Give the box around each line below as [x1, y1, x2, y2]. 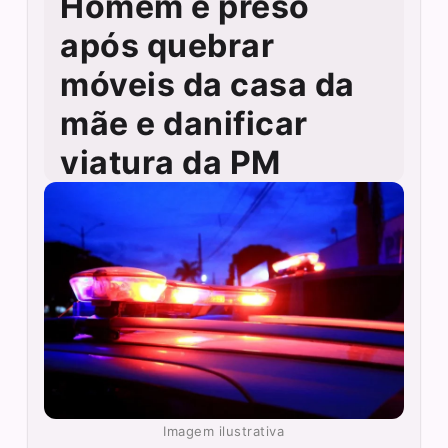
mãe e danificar [60, 103, 308, 143]
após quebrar [60, 25, 275, 65]
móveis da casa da [60, 64, 355, 104]
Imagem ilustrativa [163, 422, 285, 439]
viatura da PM [60, 142, 281, 182]
